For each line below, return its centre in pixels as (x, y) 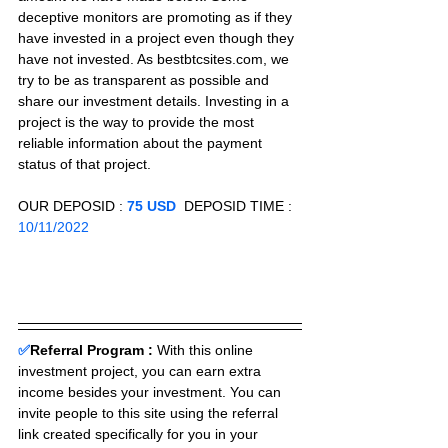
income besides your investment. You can (151, 391)
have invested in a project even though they (158, 38)
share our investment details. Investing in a (155, 101)
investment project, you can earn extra (141, 370)
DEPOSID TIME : (236, 206)
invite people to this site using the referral (150, 412)
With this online (207, 349)
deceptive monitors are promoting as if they (157, 17)
